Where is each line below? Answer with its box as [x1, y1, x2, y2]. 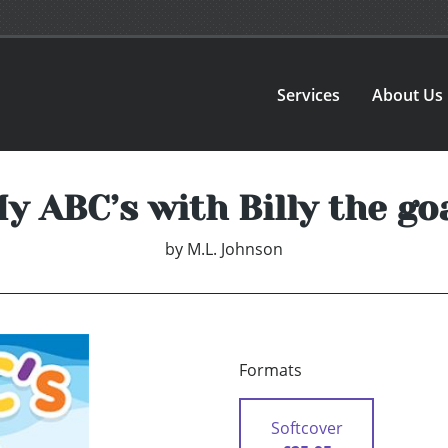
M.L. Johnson [187, 238, 283, 261]
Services [277, 83, 341, 106]
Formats [239, 359, 302, 382]
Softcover [270, 417, 343, 440]
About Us [372, 83, 444, 106]
